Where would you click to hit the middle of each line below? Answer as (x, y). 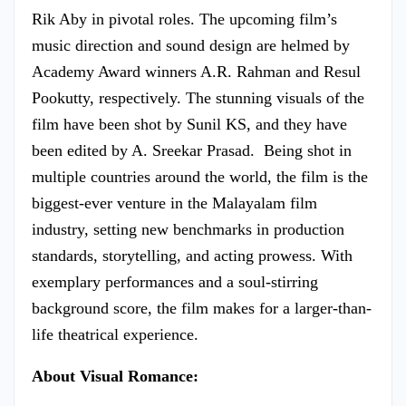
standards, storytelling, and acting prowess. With (192, 255)
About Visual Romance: (115, 376)
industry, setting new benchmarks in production (188, 229)
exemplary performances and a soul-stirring (175, 281)
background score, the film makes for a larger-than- (202, 308)
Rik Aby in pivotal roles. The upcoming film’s (184, 19)
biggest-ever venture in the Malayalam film (174, 203)
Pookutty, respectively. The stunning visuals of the (198, 97)
